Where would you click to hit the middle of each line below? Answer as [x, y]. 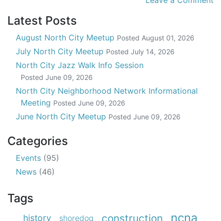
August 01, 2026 [168, 38]
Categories [38, 141]
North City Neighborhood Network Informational [107, 91]
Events [30, 158]
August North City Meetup [66, 38]
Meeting [37, 103]
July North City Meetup [61, 52]
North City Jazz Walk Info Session [80, 65]
